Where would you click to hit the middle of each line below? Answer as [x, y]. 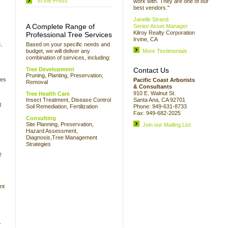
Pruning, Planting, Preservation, [65, 75]
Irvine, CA [146, 39]
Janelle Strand [151, 19]
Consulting [41, 118]
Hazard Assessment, [52, 131]
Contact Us [151, 70]
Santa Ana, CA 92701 [159, 100]
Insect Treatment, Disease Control [68, 100]
